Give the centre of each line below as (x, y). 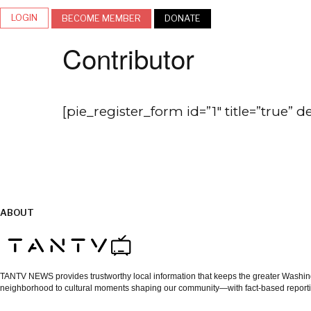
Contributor (128, 58)
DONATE (183, 18)
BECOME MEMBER (101, 18)
